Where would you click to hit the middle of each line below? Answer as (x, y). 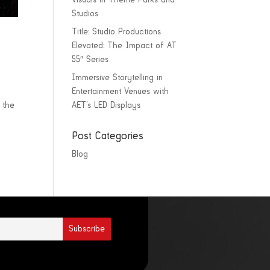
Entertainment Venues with (121, 92)
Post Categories (108, 137)
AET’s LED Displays (106, 106)
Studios (85, 14)
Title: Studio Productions (117, 32)
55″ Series (90, 60)
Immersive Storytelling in (118, 78)
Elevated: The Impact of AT (124, 46)
